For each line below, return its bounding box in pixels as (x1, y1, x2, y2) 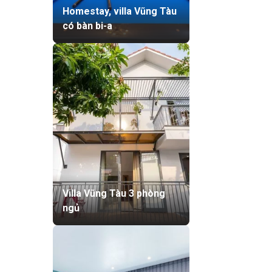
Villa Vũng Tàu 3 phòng (63, 188, 165, 200)
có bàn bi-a (63, 19, 112, 32)
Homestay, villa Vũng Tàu (63, 5, 177, 17)
